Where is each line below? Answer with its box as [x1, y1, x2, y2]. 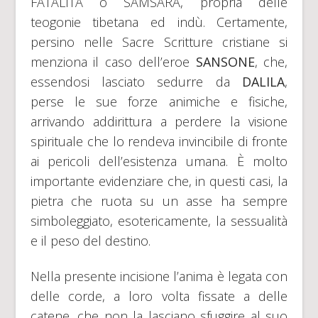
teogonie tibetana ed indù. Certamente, [30, 13, 288, 31]
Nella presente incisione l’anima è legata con [30, 268, 288, 285]
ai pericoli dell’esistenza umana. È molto [30, 153, 288, 170]
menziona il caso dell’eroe [30, 53, 196, 71]
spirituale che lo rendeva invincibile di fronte [30, 133, 288, 150]
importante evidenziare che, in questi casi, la [30, 172, 288, 190]
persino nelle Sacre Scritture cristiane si [30, 33, 288, 51]
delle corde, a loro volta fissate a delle [30, 287, 288, 305]
